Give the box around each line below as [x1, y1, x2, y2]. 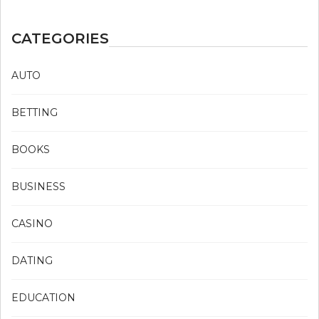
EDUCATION [11, 291, 75, 304]
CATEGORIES [11, 29, 109, 47]
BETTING [11, 105, 58, 119]
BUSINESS [11, 179, 66, 193]
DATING [11, 253, 53, 267]
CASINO [11, 216, 53, 230]
